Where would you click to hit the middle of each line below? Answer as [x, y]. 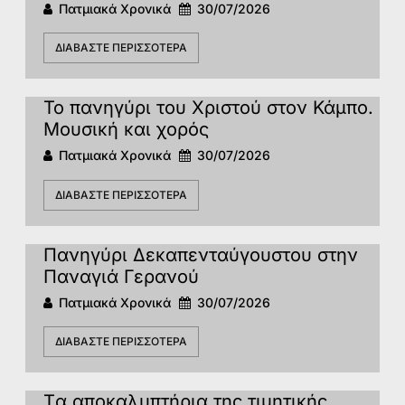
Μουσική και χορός [126, 130]
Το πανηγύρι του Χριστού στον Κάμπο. [208, 108]
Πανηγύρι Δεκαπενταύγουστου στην [201, 254]
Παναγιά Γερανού [121, 276]
